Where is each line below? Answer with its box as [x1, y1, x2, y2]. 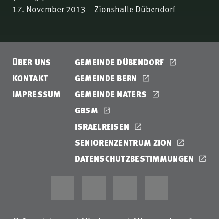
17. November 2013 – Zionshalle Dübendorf [12, 2, 175, 15]
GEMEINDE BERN [74, 72, 139, 85]
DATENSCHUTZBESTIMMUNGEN [74, 153, 196, 165]
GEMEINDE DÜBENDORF [74, 56, 166, 68]
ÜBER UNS [12, 56, 51, 68]
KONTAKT [12, 72, 48, 85]
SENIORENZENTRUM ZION [74, 136, 175, 149]
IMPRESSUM [12, 88, 61, 101]
